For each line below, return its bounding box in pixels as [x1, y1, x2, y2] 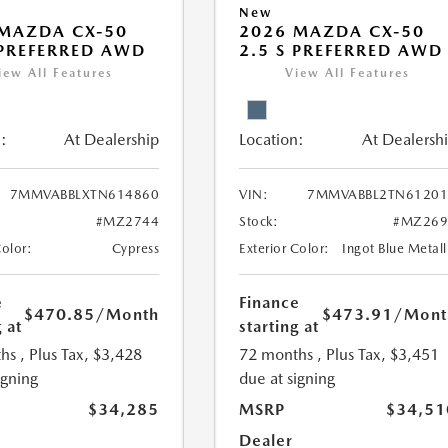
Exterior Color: [239, 241, 330, 257]
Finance [239, 293, 301, 313]
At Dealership [64, 130, 160, 150]
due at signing [239, 369, 336, 389]
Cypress [111, 241, 160, 257]
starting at [239, 317, 320, 337]
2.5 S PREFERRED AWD [239, 41, 444, 61]
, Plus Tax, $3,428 [19, 345, 142, 365]
